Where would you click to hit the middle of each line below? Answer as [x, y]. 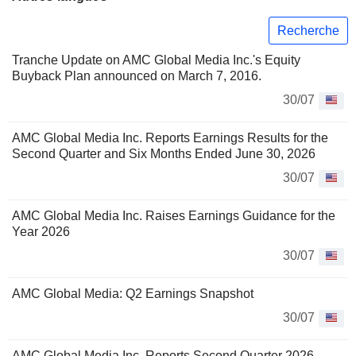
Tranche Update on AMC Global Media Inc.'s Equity [156, 60]
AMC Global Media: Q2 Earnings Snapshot [133, 294]
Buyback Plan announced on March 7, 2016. [137, 76]
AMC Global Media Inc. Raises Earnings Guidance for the [174, 216]
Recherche [308, 30]
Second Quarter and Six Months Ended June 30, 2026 [164, 154]
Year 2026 [41, 232]
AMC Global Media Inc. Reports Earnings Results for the [170, 138]
